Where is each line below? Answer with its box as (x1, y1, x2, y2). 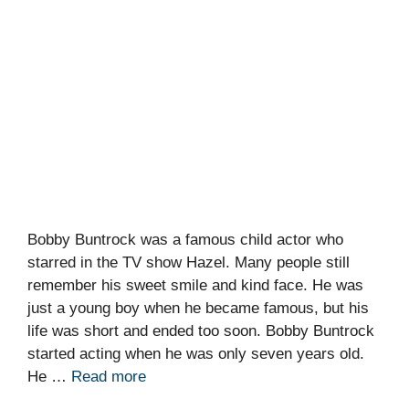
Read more (71, 368, 146, 386)
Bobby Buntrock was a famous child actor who (27, 231, 343, 249)
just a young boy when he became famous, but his (27, 299, 369, 318)
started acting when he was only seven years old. (27, 345, 364, 363)
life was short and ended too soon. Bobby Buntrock (27, 322, 374, 341)
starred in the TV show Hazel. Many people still (27, 254, 350, 272)
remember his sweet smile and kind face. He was (27, 277, 363, 295)
